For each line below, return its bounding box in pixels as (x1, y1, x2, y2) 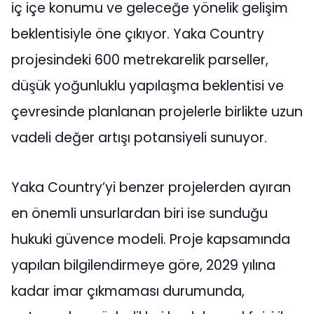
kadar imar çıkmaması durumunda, (11, 282, 245, 301)
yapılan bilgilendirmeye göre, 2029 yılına (11, 256, 275, 275)
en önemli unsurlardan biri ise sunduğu (11, 204, 268, 224)
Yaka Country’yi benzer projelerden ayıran (11, 178, 291, 198)
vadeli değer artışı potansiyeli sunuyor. (11, 128, 267, 147)
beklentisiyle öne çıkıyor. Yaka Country (11, 24, 264, 43)
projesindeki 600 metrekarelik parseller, (11, 50, 268, 69)
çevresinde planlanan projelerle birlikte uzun (11, 102, 303, 121)
